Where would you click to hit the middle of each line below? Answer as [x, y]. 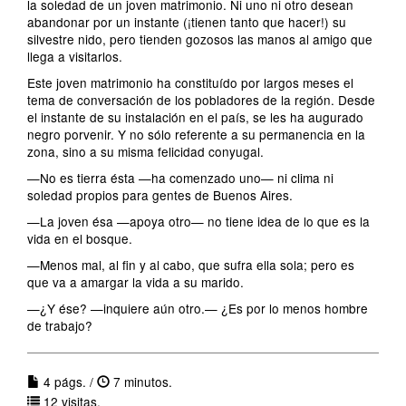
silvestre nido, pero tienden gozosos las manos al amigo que [200, 39]
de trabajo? [60, 325]
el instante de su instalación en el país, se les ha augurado [195, 117]
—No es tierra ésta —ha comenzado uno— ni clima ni [180, 178]
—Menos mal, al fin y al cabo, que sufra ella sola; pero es [191, 265]
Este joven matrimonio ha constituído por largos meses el [190, 82]
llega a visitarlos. [75, 56]
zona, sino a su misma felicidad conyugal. [145, 151]
